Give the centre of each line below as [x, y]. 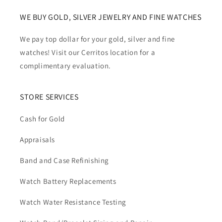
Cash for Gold [42, 119]
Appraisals [37, 139]
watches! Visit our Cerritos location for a [88, 52]
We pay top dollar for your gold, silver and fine [97, 39]
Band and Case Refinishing [64, 160]
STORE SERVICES [49, 97]
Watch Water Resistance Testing [73, 202]
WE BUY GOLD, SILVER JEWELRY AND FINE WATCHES [111, 17]
